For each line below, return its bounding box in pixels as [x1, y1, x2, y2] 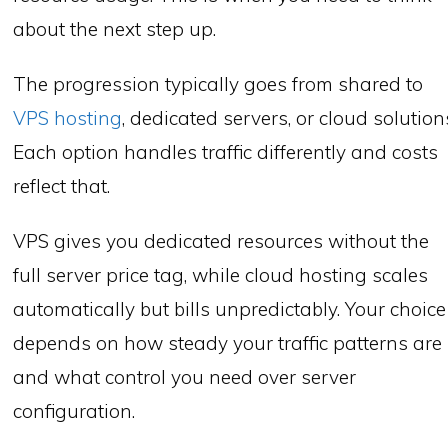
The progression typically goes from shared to [13, 71, 424, 96]
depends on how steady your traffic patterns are [13, 330, 443, 355]
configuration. [13, 398, 136, 423]
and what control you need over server [13, 364, 357, 389]
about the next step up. [13, 17, 217, 42]
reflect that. [13, 173, 111, 198]
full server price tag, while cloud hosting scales [13, 262, 429, 287]
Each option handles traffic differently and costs [13, 139, 439, 164]
